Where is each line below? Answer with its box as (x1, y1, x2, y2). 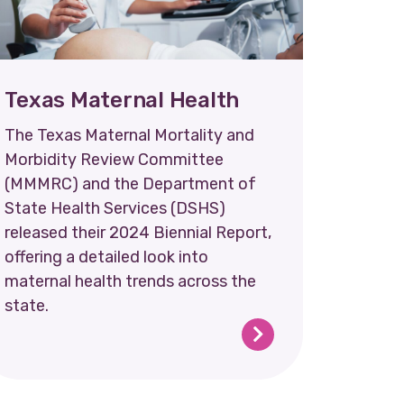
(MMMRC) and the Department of (5, 173, 257, 194)
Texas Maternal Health (5, 87, 240, 113)
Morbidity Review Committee (5, 149, 225, 170)
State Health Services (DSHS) (5, 197, 226, 218)
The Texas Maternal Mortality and (5, 124, 255, 145)
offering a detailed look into (5, 246, 209, 267)
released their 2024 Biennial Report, (5, 222, 272, 243)
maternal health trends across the (5, 271, 257, 291)
